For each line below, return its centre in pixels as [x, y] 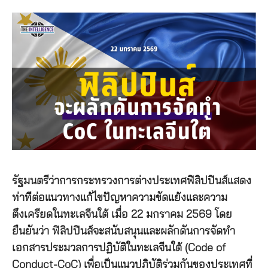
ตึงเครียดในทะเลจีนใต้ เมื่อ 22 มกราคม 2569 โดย [122, 214]
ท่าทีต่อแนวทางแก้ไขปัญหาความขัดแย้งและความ [120, 198]
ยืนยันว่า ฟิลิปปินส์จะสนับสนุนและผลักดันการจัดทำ [124, 231]
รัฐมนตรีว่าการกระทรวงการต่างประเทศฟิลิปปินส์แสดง [132, 181]
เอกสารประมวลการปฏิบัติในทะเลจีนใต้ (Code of [119, 248]
